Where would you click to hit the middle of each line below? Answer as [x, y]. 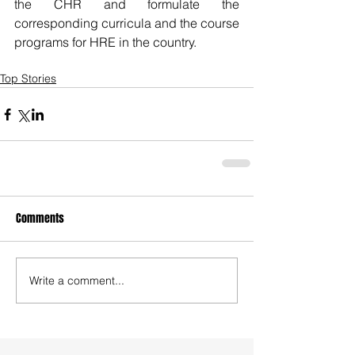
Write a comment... [77, 280]
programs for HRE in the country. [105, 42]
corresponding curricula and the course [127, 23]
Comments [40, 218]
